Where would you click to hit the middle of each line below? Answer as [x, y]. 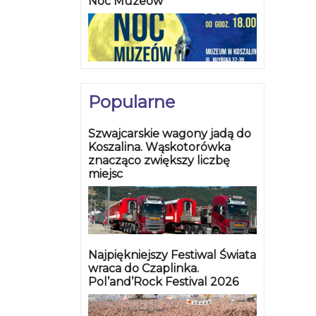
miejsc [105, 174]
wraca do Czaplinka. [144, 269]
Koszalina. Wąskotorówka [159, 147]
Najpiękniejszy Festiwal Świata [172, 255]
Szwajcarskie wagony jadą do [170, 134]
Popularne [132, 102]
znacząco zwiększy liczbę [159, 161]
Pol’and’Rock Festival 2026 [163, 282]
